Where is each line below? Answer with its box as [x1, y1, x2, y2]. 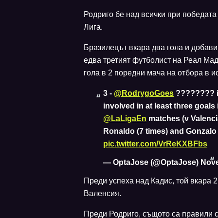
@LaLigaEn [103, 114, 146, 123]
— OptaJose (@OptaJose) [103, 158, 200, 166]
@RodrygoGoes [114, 89, 174, 97]
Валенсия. [84, 189, 121, 198]
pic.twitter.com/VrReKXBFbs [103, 139, 207, 148]
